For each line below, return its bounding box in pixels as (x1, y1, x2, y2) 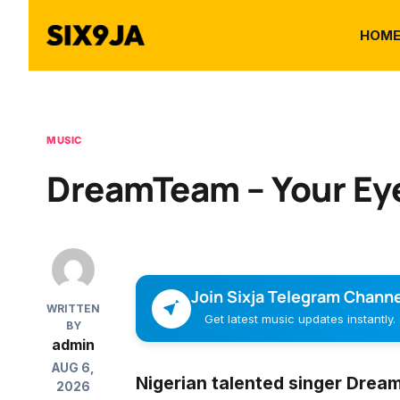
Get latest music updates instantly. (204, 312, 396, 327)
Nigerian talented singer (136, 372, 346, 395)
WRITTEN (46, 302, 100, 316)
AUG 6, (52, 361, 95, 376)
